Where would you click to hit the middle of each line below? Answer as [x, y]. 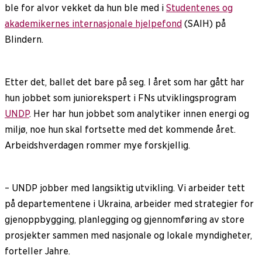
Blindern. [24, 39]
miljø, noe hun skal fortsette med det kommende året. [120, 129]
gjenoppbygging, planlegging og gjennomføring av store [125, 219]
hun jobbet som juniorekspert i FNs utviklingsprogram [120, 98]
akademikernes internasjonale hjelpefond [93, 23]
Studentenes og [199, 8]
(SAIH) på [204, 23]
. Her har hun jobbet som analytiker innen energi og [139, 113]
